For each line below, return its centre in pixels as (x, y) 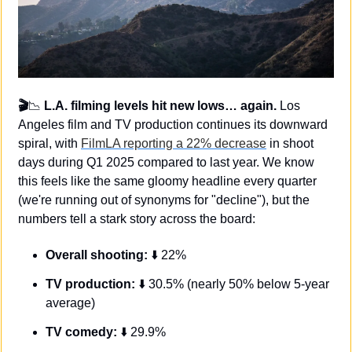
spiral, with (49, 143)
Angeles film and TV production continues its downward (173, 124)
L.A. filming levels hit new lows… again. (159, 105)
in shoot (290, 143)
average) (70, 302)
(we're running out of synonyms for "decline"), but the (164, 200)
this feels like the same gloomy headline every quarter (167, 181)
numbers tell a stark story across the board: (137, 218)
